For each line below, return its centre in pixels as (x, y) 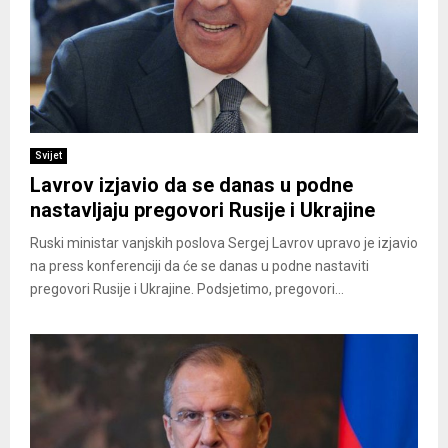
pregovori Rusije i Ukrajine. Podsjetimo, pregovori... (187, 288)
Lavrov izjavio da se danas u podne (191, 184)
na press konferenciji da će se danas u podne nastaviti (199, 265)
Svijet (48, 155)
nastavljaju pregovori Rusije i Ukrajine (202, 209)
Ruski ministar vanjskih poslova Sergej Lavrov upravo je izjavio (224, 242)
